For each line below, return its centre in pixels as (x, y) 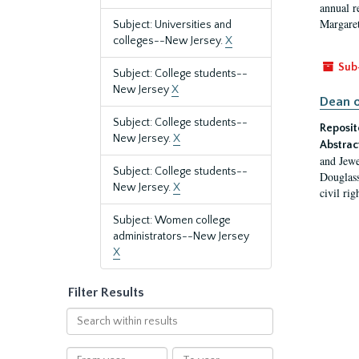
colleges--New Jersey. (169, 41)
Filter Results (106, 292)
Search (83, 315)
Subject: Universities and (172, 25)
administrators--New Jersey (181, 236)
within (82, 331)
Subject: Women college (172, 220)
